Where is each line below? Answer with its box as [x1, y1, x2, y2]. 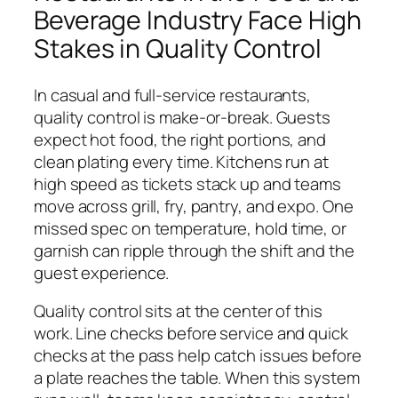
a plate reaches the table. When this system [34, 366, 360, 390]
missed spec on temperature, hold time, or [34, 216, 346, 240]
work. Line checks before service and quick [34, 322, 348, 346]
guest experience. [34, 260, 170, 284]
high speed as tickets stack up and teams [34, 171, 341, 195]
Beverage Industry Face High [34, 3, 362, 38]
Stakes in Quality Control [34, 31, 322, 67]
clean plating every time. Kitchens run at [34, 149, 329, 173]
